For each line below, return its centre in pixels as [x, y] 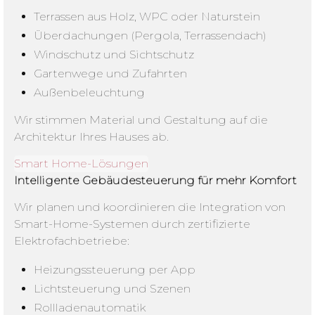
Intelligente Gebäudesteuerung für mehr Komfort [155, 181]
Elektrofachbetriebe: [72, 241]
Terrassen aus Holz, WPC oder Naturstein [147, 16]
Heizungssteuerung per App [115, 269]
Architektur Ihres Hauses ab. [91, 136]
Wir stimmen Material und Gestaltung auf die [141, 120]
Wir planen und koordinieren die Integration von [150, 207]
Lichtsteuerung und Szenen [112, 288]
